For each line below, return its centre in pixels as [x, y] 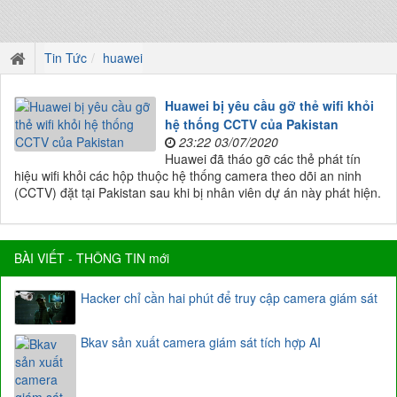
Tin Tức [66, 58]
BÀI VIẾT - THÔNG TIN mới [92, 258]
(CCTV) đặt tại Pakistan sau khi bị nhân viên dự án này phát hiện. [198, 192]
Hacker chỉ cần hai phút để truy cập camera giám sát [229, 298]
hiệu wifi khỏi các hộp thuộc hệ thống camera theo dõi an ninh [188, 175]
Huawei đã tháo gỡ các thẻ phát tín [263, 159]
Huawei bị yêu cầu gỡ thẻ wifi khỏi [269, 105]
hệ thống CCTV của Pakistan [252, 124]
